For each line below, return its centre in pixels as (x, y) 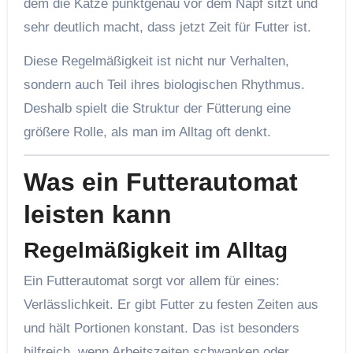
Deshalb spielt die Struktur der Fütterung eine (157, 109)
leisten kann (97, 215)
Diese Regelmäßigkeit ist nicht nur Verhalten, (156, 61)
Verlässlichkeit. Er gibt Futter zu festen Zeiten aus (171, 305)
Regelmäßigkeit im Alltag (155, 250)
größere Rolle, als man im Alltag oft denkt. (147, 132)
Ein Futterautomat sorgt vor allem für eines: (151, 281)
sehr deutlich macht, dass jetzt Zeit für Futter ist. (167, 28)
